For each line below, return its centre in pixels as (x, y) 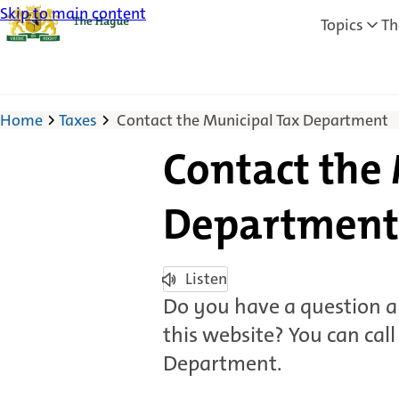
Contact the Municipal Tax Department (252, 120)
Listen (206, 279)
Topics (342, 25)
